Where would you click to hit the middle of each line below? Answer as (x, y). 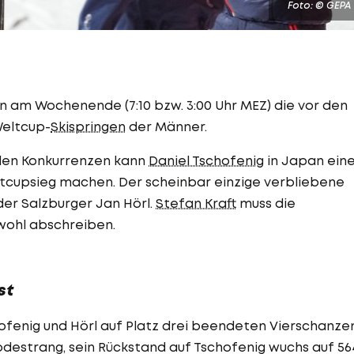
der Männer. (166, 127)
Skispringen (88, 127)
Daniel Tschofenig (206, 161)
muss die (266, 203)
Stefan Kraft (196, 203)
